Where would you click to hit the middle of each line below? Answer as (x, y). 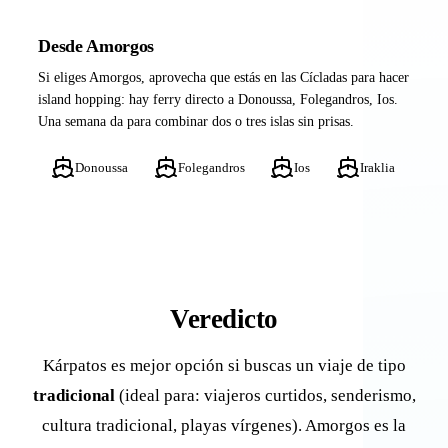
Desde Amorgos (96, 45)
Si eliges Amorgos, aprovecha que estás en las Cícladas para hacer (224, 77)
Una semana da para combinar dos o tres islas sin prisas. (196, 121)
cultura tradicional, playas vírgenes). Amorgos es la (224, 426)
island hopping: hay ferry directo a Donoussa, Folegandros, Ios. (218, 99)
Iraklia (377, 167)
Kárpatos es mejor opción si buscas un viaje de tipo (224, 366)
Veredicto (224, 319)
